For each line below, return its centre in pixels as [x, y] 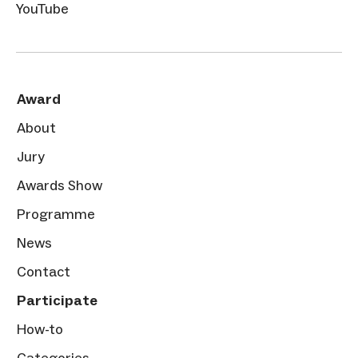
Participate [57, 300]
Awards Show [60, 185]
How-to [40, 329]
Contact [44, 271]
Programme [56, 214]
